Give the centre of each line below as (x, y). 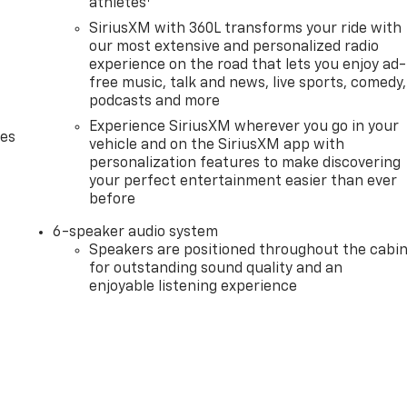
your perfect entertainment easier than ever (243, 182)
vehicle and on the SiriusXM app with (217, 146)
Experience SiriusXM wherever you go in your (244, 128)
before (113, 200)
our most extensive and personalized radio (234, 48)
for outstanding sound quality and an (216, 269)
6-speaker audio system (136, 233)
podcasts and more (155, 102)
